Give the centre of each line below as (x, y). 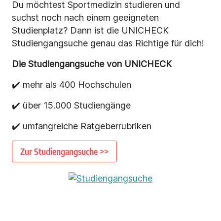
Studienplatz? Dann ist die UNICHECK (90, 31)
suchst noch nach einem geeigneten (85, 18)
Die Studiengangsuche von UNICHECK (92, 64)
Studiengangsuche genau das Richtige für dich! (108, 43)
